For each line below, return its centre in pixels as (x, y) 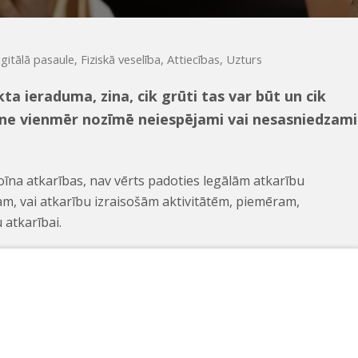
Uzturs (245, 59)
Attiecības (194, 59)
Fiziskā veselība (121, 59)
